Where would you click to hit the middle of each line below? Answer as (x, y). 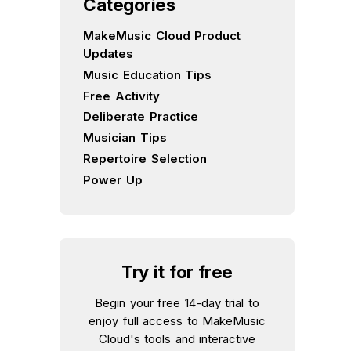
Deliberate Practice (141, 117)
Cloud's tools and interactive (177, 339)
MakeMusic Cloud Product (162, 36)
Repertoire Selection (145, 158)
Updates (108, 54)
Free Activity (121, 96)
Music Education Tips (147, 74)
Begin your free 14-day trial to (177, 303)
